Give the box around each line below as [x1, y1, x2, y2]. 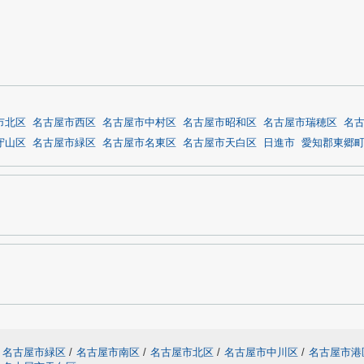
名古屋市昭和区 [183, 117, 257, 128]
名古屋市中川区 [224, 346, 298, 358]
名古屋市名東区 [102, 137, 176, 149]
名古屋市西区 [32, 117, 96, 128]
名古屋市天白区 [183, 137, 257, 149]
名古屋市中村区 [102, 117, 176, 128]
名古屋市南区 [76, 346, 140, 358]
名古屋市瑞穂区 [263, 117, 337, 128]
